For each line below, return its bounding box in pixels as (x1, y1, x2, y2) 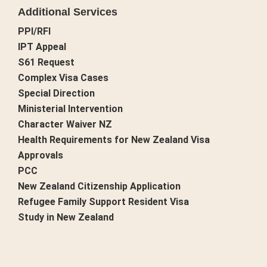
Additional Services (18, 6, 117, 18)
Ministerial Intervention (18, 103, 123, 115)
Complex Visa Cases (18, 72, 108, 84)
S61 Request (18, 57, 74, 69)
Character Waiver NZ (18, 119, 112, 131)
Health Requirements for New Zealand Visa (18, 134, 210, 146)
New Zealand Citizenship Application (18, 181, 181, 193)
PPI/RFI (18, 26, 51, 38)
